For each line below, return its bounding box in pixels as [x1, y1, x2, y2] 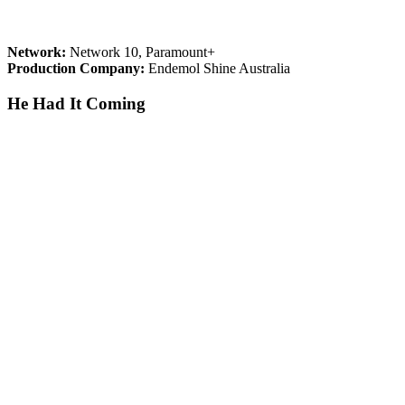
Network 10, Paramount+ [66, 44, 215, 61]
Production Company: [7, 61, 145, 77]
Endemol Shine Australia [145, 61, 290, 77]
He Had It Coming [7, 93, 146, 113]
